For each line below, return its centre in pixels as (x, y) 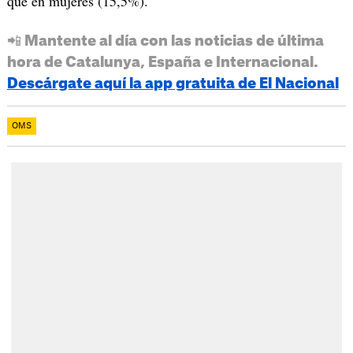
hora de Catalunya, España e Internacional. (162, 63)
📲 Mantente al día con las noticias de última (165, 41)
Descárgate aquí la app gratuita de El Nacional (173, 84)
